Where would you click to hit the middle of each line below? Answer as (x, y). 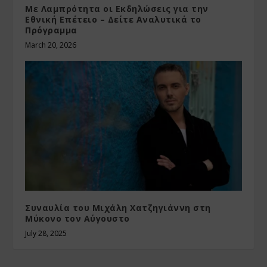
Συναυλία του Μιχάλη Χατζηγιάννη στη (118, 207)
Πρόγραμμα (51, 30)
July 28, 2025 (46, 233)
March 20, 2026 (51, 45)
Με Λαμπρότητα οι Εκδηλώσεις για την (117, 9)
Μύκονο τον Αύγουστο (77, 218)
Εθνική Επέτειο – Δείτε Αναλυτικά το (113, 20)
